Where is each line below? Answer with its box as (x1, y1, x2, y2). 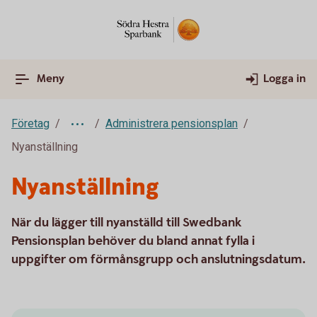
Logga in (263, 71, 306, 86)
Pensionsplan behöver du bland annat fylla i (11, 233, 255, 249)
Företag (11, 117, 50, 130)
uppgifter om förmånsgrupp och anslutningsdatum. (11, 251, 306, 267)
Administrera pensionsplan (105, 117, 238, 130)
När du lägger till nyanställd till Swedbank (11, 214, 242, 231)
